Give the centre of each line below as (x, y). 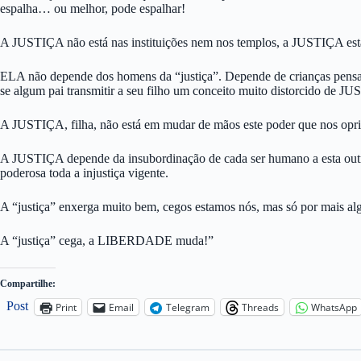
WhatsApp (334, 307)
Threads (260, 307)
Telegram (188, 307)
